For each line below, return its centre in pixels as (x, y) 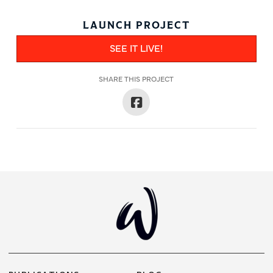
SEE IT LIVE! (136, 47)
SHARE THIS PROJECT (136, 78)
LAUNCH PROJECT (136, 25)
